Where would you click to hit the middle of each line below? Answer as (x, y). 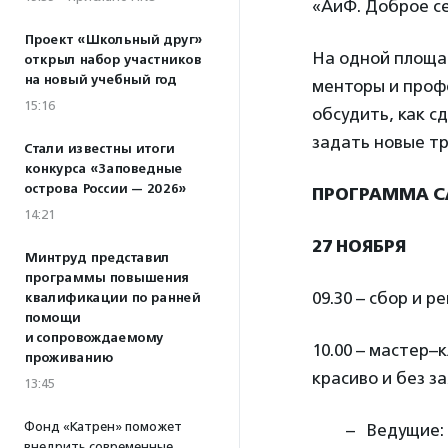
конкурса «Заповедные (103, 169)
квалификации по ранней (112, 298)
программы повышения (106, 278)
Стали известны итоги (99, 149)
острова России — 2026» (105, 189)
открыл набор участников (112, 60)
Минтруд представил (96, 258)
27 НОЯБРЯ (359, 246)
